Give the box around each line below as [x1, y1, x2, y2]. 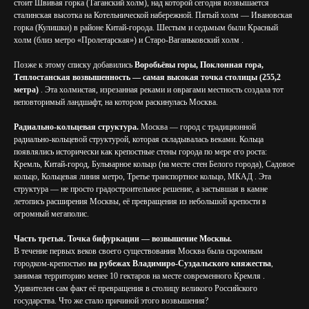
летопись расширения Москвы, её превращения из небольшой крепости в [14, 197, 266, 206]
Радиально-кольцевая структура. [14, 122, 141, 132]
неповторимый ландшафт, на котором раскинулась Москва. [14, 97, 218, 107]
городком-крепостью [14, 259, 86, 268]
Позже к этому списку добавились [14, 60, 134, 70]
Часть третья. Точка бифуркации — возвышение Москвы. [14, 234, 232, 243]
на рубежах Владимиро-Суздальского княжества [86, 259, 271, 268]
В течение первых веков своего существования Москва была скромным [14, 246, 263, 256]
